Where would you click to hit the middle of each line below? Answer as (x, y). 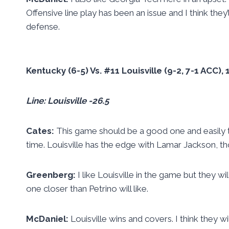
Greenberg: (52, 175)
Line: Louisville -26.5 (67, 100)
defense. (43, 26)
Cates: (41, 131)
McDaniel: (48, 219)
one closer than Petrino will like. (87, 188)
